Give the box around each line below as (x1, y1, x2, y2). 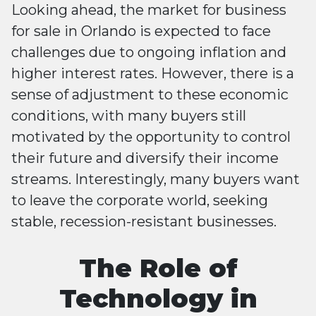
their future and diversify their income (11, 150, 279, 166)
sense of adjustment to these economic (11, 86, 288, 103)
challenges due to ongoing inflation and (11, 44, 286, 61)
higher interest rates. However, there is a (11, 65, 294, 82)
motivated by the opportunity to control (11, 128, 291, 145)
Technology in (59, 283, 257, 314)
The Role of (78, 253, 238, 284)
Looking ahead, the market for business (11, 1, 286, 18)
